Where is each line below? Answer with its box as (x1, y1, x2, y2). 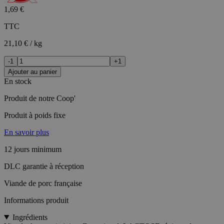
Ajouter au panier (8, 67, 57, 75)
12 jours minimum (4, 144, 61, 153)
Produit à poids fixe (4, 110, 65, 119)
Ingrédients (12, 212, 47, 221)
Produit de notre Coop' (4, 93, 75, 102)
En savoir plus (4, 127, 49, 136)
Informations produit (4, 195, 68, 204)
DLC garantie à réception (4, 161, 84, 170)
